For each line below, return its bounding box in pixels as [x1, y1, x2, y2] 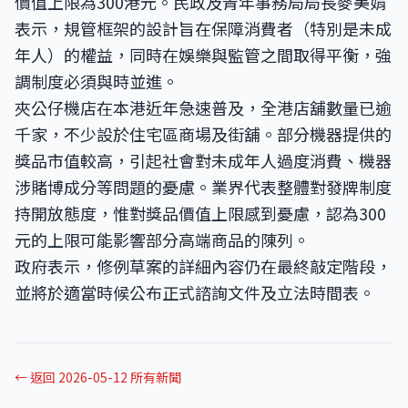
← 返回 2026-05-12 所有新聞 [15, 368, 181, 386]
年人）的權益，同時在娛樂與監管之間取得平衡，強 [15, 43, 392, 66]
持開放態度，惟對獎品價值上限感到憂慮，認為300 [15, 201, 386, 225]
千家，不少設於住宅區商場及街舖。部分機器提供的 [15, 122, 392, 146]
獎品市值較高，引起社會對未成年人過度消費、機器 [15, 148, 392, 172]
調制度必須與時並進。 [15, 69, 178, 93]
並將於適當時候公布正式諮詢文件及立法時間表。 [15, 280, 375, 304]
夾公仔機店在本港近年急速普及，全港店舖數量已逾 [15, 96, 392, 119]
